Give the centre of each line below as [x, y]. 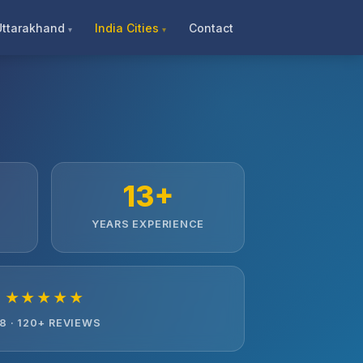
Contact [211, 28]
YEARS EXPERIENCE [148, 224]
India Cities [127, 28]
